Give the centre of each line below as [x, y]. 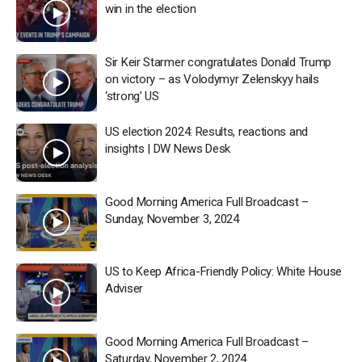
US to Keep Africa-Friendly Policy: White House [224, 271]
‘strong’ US [132, 96]
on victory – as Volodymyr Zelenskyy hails [212, 79]
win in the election [151, 9]
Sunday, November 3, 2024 [172, 219]
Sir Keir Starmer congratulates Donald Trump [219, 62]
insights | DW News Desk [168, 149]
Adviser [124, 288]
